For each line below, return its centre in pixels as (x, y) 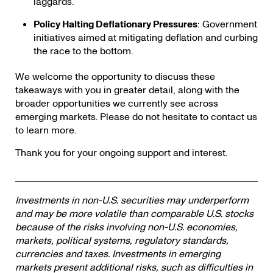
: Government (227, 24)
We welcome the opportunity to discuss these (115, 76)
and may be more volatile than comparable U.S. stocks (134, 214)
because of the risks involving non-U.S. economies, (126, 227)
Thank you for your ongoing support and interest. (121, 153)
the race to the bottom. (83, 51)
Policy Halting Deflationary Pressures (115, 24)
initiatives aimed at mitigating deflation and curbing (146, 37)
